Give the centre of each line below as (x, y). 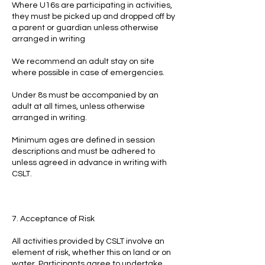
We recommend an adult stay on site (83, 62)
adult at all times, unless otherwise (78, 106)
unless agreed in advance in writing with (89, 163)
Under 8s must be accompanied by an (85, 95)
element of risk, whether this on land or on (91, 253)
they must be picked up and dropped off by (93, 17)
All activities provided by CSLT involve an (88, 241)
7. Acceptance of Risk (53, 219)
